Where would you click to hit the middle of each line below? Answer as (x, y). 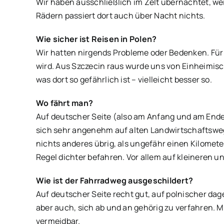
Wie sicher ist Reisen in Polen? (96, 39)
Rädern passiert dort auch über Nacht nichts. (120, 15)
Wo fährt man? (64, 103)
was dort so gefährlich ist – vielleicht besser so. (124, 79)
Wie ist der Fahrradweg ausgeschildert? (114, 180)
